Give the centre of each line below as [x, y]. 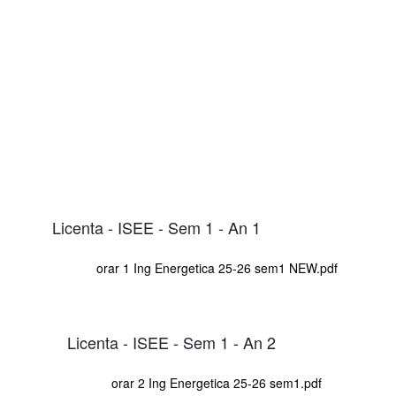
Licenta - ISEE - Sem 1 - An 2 [171, 342]
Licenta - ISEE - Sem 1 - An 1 [156, 227]
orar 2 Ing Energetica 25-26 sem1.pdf [217, 383]
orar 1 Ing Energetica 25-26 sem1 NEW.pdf [217, 268]
